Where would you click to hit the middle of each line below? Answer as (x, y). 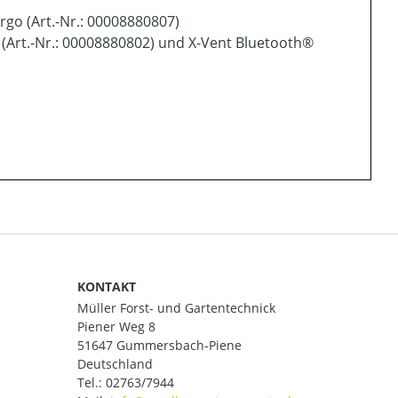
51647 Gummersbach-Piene (159, 346)
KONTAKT (107, 287)
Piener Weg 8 (116, 327)
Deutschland (115, 364)
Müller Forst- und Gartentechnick (176, 308)
